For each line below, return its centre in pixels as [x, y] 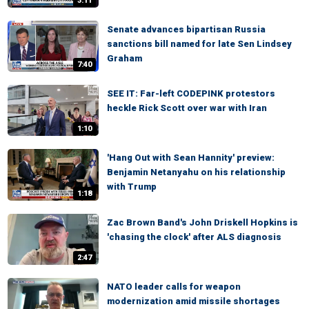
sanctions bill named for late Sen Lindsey [199, 43]
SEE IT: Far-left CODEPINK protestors [191, 94]
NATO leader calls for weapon [174, 286]
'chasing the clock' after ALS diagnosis [194, 237]
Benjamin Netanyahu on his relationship [196, 172]
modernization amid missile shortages [193, 301]
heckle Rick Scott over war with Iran [187, 108]
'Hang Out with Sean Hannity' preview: [191, 158]
